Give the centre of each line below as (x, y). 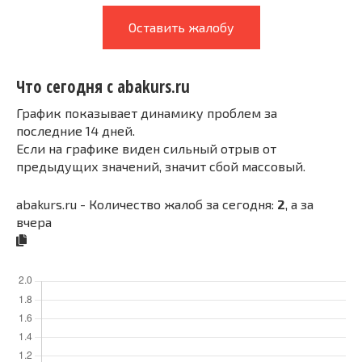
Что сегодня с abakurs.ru (103, 87)
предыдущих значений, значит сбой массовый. (161, 166)
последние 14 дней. (76, 130)
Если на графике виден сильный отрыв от (146, 148)
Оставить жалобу (181, 27)
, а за (299, 204)
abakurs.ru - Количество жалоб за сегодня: (147, 204)
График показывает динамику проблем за (147, 112)
